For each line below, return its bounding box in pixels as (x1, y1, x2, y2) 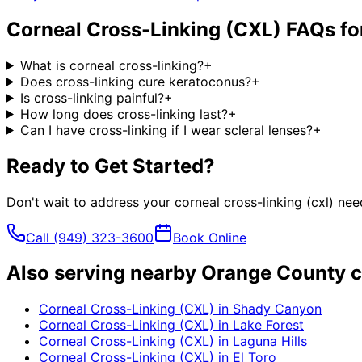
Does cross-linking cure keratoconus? (19, 73, 251, 90)
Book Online (173, 229, 246, 246)
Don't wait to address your (6, 193, 175, 210)
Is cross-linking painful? (19, 89, 164, 106)
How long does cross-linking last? (19, 105, 228, 122)
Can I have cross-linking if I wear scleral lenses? (19, 121, 313, 138)
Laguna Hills (233, 333, 307, 350)
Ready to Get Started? (6, 154, 215, 178)
